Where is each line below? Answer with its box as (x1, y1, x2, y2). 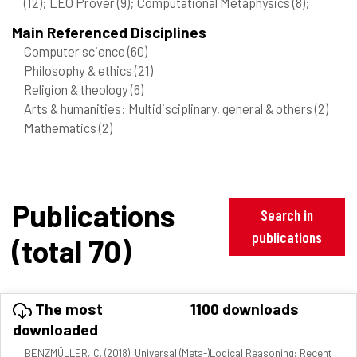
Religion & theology (24, 80, 131, 97)
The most (32, 299, 103, 319)
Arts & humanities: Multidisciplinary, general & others (24, 100, 315, 116)
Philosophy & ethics (24, 61, 135, 78)
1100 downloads (190, 299, 299, 319)
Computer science (24, 42, 127, 59)
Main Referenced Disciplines (12, 22, 206, 41)
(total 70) (12, 232, 131, 269)
